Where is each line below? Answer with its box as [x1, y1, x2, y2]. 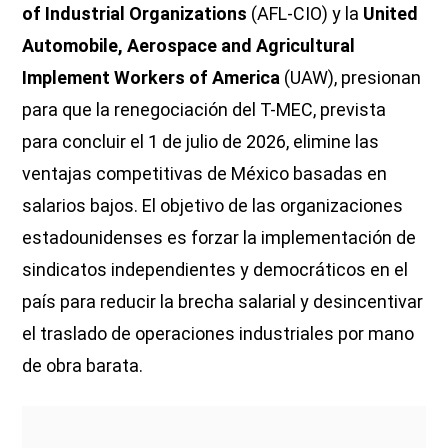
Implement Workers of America [22, 66, 281, 88]
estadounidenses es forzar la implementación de [22, 226, 417, 248]
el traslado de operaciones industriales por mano [22, 322, 415, 344]
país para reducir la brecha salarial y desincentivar [22, 290, 424, 312]
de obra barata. [22, 354, 144, 376]
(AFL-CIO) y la [247, 2, 364, 24]
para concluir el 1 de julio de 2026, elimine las [22, 130, 380, 152]
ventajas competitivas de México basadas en [22, 162, 388, 184]
